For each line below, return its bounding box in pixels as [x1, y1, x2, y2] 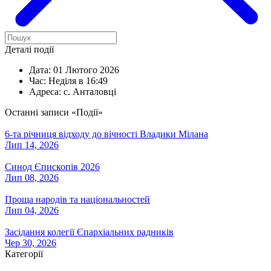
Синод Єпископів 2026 [5, 161, 100, 172]
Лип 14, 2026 [5, 139, 59, 150]
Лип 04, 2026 [5, 204, 59, 215]
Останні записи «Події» [5, 106, 103, 117]
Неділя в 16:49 [46, 75, 108, 86]
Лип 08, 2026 [5, 172, 59, 183]
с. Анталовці [61, 86, 116, 97]
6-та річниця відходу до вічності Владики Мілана [5, 128, 208, 139]
